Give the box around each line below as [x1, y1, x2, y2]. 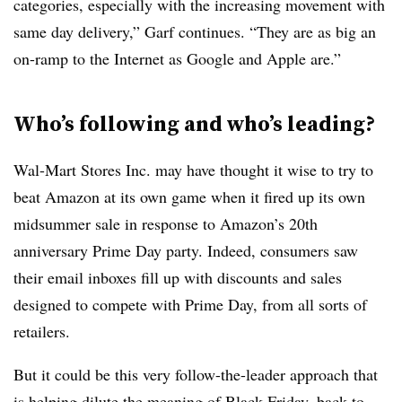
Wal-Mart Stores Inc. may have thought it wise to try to [13, 159, 373, 180]
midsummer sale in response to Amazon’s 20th [13, 213, 318, 234]
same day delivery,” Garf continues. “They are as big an [13, 21, 376, 42]
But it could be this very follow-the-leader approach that [13, 363, 378, 385]
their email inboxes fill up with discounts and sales [13, 267, 342, 288]
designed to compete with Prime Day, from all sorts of [13, 293, 367, 315]
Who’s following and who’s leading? [13, 109, 375, 138]
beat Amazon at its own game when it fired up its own [13, 186, 365, 207]
